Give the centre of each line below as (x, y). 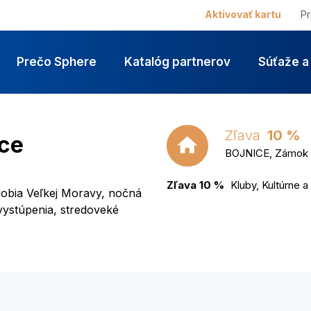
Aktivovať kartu (243, 14)
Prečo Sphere (57, 62)
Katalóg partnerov (178, 62)
